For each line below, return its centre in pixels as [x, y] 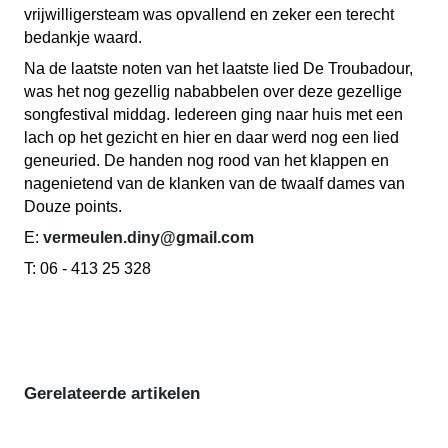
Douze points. [73, 206]
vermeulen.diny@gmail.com [148, 237]
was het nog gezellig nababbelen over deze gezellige [213, 91]
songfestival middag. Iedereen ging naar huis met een [213, 114]
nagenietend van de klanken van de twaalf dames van [214, 183]
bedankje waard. [83, 37]
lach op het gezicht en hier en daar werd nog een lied [211, 137]
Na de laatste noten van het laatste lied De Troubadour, [218, 68]
